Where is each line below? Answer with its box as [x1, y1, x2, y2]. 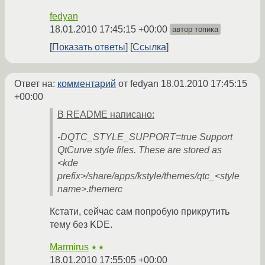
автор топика [172, 25, 218, 34]
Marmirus [50, 242, 89, 253]
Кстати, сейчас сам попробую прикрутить [50, 206, 230, 217]
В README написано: [57, 109, 154, 120]
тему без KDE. [50, 219, 112, 230]
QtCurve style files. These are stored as [57, 145, 222, 156]
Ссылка [132, 42, 166, 53]
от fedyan [116, 79, 161, 89]
